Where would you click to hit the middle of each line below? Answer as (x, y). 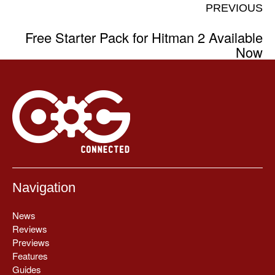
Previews (31, 242)
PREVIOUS (234, 8)
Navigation (44, 187)
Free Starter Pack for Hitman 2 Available (144, 37)
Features (30, 255)
